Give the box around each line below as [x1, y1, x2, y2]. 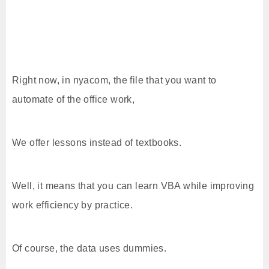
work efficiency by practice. [12, 200, 133, 210]
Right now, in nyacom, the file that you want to [12, 75, 217, 85]
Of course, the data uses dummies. [12, 243, 167, 253]
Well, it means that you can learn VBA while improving [12, 181, 255, 191]
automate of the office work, [12, 94, 135, 104]
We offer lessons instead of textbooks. [12, 138, 182, 148]
